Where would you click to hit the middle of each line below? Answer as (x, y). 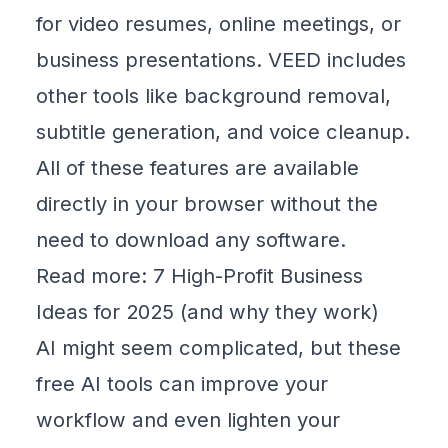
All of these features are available (197, 168)
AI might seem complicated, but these (218, 348)
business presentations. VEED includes (221, 60)
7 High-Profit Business (258, 276)
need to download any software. (191, 240)
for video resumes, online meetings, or (218, 24)
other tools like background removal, (213, 96)
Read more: (94, 276)
